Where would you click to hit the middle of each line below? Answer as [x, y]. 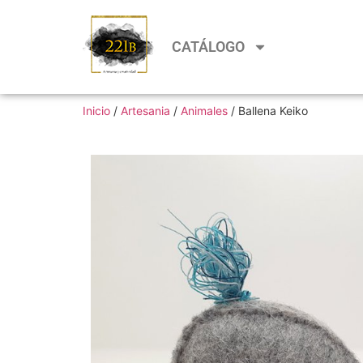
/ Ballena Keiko [268, 111]
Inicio [96, 111]
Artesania [145, 111]
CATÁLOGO [208, 47]
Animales [204, 111]
